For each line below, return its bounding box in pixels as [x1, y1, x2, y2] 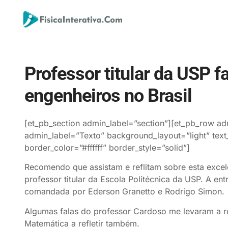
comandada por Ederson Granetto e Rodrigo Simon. [24, 186, 224, 197]
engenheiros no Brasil [24, 85, 192, 106]
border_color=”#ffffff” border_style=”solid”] [24, 142, 190, 153]
